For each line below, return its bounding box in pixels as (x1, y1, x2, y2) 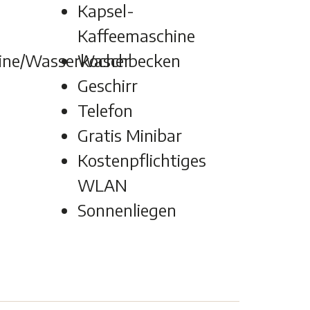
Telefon (77, 100, 134, 121)
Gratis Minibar (77, 125, 183, 146)
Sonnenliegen (77, 199, 177, 221)
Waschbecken (77, 50, 181, 71)
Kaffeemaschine (77, 25, 196, 46)
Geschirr (77, 75, 138, 96)
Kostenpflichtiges (77, 149, 207, 171)
